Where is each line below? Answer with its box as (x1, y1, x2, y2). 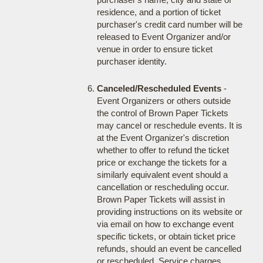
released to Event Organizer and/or (96, 32, 231, 42)
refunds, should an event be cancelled (96, 244, 241, 254)
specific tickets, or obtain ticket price (96, 231, 235, 241)
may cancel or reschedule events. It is (96, 120, 242, 130)
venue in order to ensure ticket (96, 44, 213, 54)
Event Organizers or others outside (96, 96, 231, 106)
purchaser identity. (96, 56, 167, 66)
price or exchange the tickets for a (96, 157, 227, 167)
